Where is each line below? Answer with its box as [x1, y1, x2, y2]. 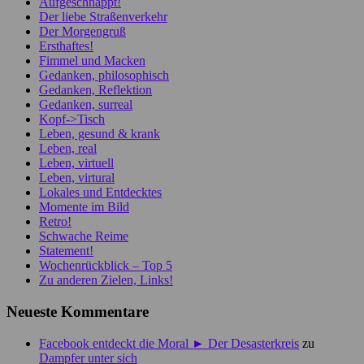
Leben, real [39, 141, 97, 156]
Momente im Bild [39, 200, 129, 214]
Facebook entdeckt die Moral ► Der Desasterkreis [39, 336, 299, 350]
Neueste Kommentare [6, 303, 149, 321]
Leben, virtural [39, 171, 115, 185]
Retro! [39, 214, 71, 229]
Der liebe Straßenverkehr [39, 10, 167, 24]
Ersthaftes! [39, 39, 93, 54]
